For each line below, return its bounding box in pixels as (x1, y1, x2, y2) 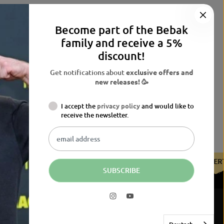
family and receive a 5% (60, 36, 182, 49)
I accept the (61, 101, 97, 110)
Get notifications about (50, 67, 126, 77)
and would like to (141, 101, 194, 110)
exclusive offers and (126, 67, 193, 76)
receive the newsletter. (61, 110, 128, 119)
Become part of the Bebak (55, 23, 188, 36)
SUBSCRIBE (103, 165, 140, 175)
